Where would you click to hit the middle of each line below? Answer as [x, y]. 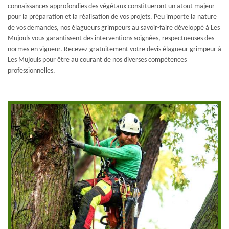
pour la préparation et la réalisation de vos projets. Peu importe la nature [112, 17]
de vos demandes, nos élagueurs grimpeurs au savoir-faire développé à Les [114, 28]
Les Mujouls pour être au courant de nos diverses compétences [97, 60]
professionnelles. [31, 71]
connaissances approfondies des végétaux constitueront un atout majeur [111, 6]
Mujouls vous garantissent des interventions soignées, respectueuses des [111, 38]
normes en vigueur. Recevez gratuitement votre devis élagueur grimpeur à [114, 49]
